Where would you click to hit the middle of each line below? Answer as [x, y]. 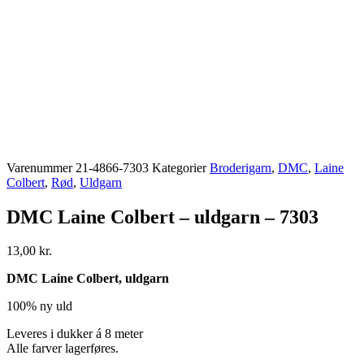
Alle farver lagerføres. [63, 349]
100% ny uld [39, 306]
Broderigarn [240, 167]
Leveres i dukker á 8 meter [75, 334]
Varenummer [41, 167]
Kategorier [179, 167]
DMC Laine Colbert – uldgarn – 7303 [162, 217]
